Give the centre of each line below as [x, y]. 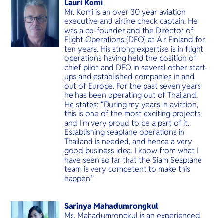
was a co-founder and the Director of [129, 31]
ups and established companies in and [129, 77]
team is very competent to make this [127, 169]
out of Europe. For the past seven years [132, 86]
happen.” [79, 179]
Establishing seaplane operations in [124, 132]
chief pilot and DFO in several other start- [136, 68]
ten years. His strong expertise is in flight [134, 49]
